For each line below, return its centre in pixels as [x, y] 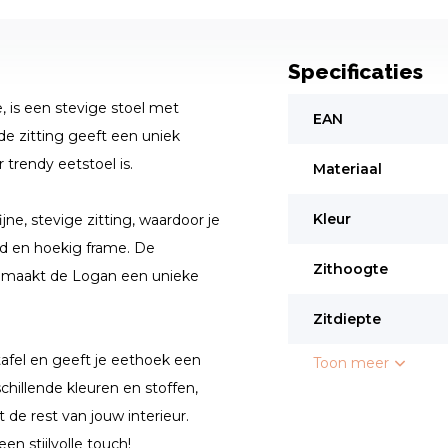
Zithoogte [350, 269]
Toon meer [352, 363]
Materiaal [347, 169]
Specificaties [355, 71]
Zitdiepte [346, 319]
